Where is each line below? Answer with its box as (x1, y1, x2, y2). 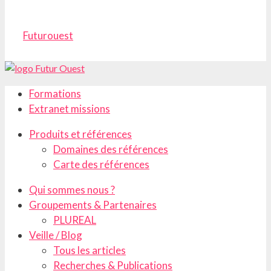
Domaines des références (53, 142, 168, 155)
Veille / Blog (29, 228, 82, 241)
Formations (29, 87, 81, 100)
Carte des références (53, 157, 149, 171)
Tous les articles (53, 243, 126, 256)
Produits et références (29, 127, 132, 140)
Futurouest (23, 28, 73, 42)
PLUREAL (53, 213, 96, 226)
